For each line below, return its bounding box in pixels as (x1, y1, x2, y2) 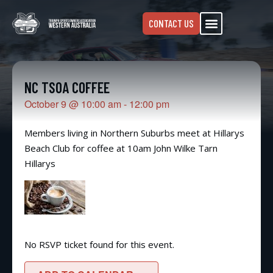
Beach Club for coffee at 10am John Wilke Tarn (24, 142, 218, 154)
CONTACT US (149, 17, 194, 29)
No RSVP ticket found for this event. (24, 238, 174, 250)
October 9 (24, 97, 66, 111)
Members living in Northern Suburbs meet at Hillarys (24, 127, 244, 139)
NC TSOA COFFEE (24, 79, 110, 96)
